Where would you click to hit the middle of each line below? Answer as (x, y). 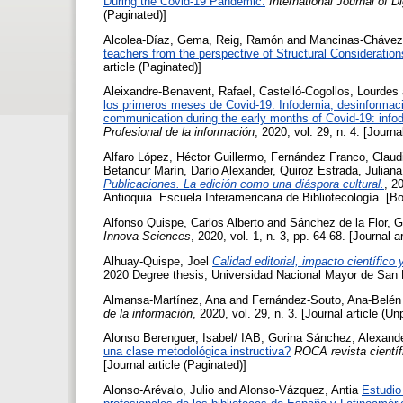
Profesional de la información (179, 132)
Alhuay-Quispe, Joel (156, 261)
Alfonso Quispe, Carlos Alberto (184, 223)
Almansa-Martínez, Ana (165, 300)
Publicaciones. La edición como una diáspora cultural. (244, 184)
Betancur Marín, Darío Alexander (188, 171)
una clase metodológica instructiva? (197, 352)
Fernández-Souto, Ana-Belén (327, 300)
